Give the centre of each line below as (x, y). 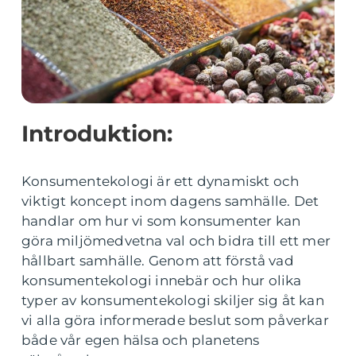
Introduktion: (97, 133)
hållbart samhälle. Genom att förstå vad (158, 261)
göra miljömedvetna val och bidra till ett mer (176, 241)
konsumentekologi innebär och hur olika (162, 281)
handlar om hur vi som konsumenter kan (161, 221)
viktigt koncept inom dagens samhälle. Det (170, 201)
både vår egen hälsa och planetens (141, 340)
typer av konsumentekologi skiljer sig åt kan (173, 300)
